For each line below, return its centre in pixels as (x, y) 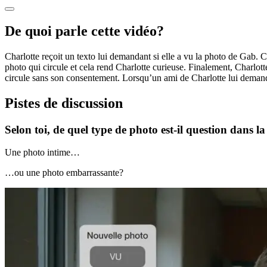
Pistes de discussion (64, 103)
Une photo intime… (42, 153)
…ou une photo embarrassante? (64, 173)
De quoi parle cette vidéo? (84, 31)
